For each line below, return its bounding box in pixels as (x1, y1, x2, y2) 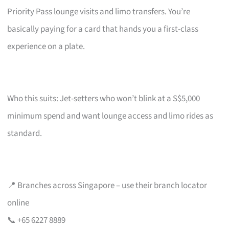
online (7, 196, 30, 209)
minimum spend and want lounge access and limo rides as (7, 109, 214, 122)
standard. (7, 127, 42, 140)
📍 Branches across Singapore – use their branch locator (7, 179, 208, 192)
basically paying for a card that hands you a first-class (7, 22, 199, 35)
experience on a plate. (7, 40, 85, 53)
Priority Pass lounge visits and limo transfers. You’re (7, 5, 191, 18)
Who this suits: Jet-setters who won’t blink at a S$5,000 (7, 92, 200, 105)
